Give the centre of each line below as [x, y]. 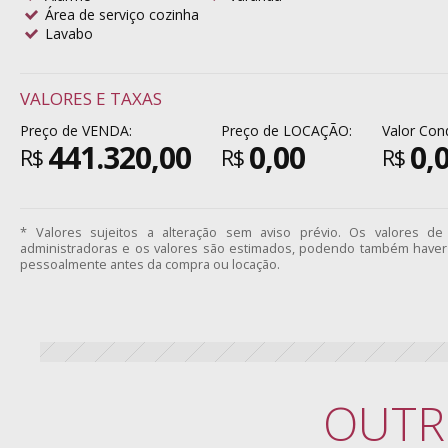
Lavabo [69, 33]
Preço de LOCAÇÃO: [286, 130]
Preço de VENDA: [76, 130]
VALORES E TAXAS [91, 98]
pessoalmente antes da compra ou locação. [150, 264]
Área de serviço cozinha [122, 14]
